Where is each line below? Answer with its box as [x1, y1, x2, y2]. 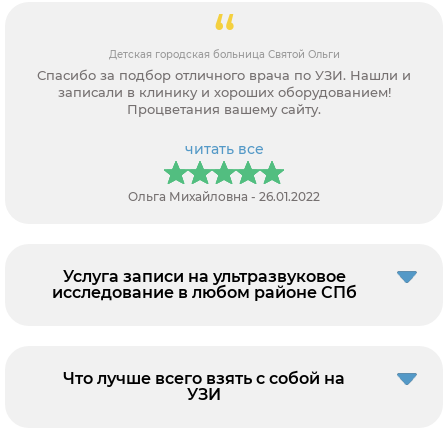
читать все [184, 139, 264, 158]
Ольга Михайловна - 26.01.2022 [128, 188, 320, 204]
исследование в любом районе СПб [51, 282, 357, 302]
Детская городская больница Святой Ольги [108, 47, 340, 61]
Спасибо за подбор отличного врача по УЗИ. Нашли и [37, 66, 411, 83]
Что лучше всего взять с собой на [63, 368, 345, 388]
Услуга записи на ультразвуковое [62, 266, 346, 286]
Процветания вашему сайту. [127, 100, 321, 117]
